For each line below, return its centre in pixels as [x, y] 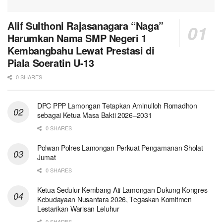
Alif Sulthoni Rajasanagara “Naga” [85, 26]
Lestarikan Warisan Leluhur [78, 209]
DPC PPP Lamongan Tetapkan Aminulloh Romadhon [117, 106]
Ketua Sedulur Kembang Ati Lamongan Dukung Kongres [122, 190]
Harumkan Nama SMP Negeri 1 [77, 38]
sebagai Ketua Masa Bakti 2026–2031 [95, 115]
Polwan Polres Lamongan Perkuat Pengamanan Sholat [120, 148]
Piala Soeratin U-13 [51, 63]
